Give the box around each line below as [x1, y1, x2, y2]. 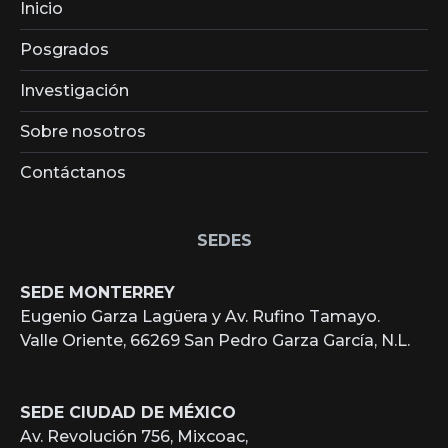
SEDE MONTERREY [20, 283, 175, 303]
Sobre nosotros [20, 122, 146, 142]
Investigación [20, 81, 129, 101]
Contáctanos [20, 163, 126, 183]
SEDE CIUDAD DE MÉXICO [20, 403, 236, 423]
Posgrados [20, 40, 109, 60]
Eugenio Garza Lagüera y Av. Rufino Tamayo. [20, 307, 380, 327]
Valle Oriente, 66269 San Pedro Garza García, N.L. [20, 331, 410, 351]
